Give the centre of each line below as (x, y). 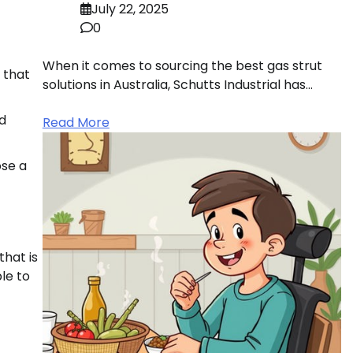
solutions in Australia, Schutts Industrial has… (177, 84)
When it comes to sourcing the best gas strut (182, 65)
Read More (76, 122)
